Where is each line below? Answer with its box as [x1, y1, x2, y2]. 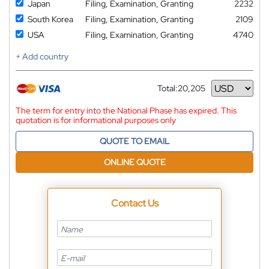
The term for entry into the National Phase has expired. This [16, 105, 237, 116]
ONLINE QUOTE [103, 157, 166, 168]
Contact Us [110, 197, 159, 210]
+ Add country [16, 51, 68, 62]
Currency [157, 87, 192, 98]
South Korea [28, 14, 73, 25]
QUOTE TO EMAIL [100, 136, 169, 147]
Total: [157, 83, 178, 94]
